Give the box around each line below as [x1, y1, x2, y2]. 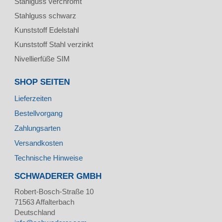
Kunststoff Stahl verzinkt [14, 40, 93, 49]
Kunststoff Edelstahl [14, 25, 79, 34]
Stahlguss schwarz [14, 11, 76, 20]
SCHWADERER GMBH [14, 171, 102, 181]
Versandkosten [14, 138, 63, 147]
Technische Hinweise [14, 153, 83, 162]
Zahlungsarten [14, 123, 60, 132]
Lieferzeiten [14, 94, 52, 103]
